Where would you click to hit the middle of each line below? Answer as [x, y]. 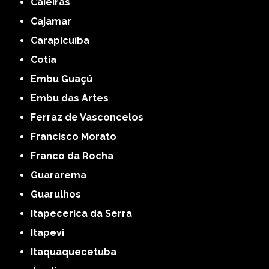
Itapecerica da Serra [83, 213]
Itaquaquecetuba [75, 252]
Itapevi [49, 232]
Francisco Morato [77, 136]
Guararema [62, 175]
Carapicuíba [64, 40]
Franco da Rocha [75, 156]
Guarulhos [60, 194]
